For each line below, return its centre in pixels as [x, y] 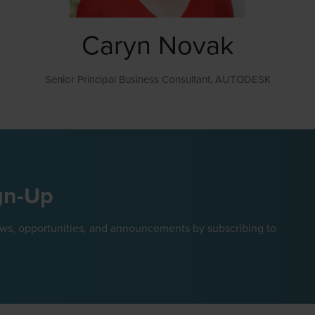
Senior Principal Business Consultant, [130, 79]
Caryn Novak [157, 44]
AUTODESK [243, 79]
